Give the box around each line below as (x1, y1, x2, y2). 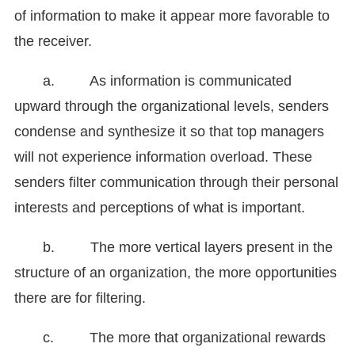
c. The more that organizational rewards (43, 330, 326, 346)
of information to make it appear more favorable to (14, 8, 330, 25)
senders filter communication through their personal (14, 174, 338, 191)
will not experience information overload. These (14, 149, 312, 166)
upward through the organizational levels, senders (14, 98, 329, 115)
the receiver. (14, 33, 92, 50)
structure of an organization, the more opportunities (14, 265, 337, 281)
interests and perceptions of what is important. (14, 200, 305, 216)
